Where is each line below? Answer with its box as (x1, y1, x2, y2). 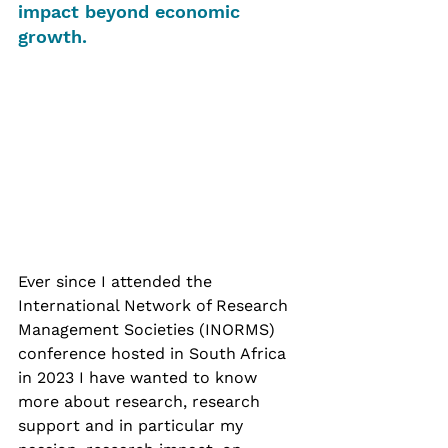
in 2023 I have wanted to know (18, 368, 262, 388)
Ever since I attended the (18, 272, 217, 292)
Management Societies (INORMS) (18, 320, 280, 340)
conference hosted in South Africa (18, 344, 291, 364)
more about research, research (18, 392, 265, 412)
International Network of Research (18, 296, 293, 316)
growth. (18, 26, 93, 47)
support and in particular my (18, 416, 248, 436)
